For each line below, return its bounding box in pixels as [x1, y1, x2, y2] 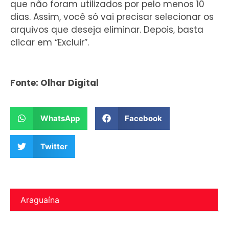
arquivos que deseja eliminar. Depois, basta [10, 24, 203, 36]
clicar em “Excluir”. [10, 36, 89, 49]
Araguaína [20, 195, 59, 205]
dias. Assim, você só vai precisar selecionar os [10, 11, 214, 24]
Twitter [40, 141, 67, 151]
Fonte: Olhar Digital [10, 76, 99, 89]
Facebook [125, 113, 162, 123]
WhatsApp [40, 113, 80, 123]
